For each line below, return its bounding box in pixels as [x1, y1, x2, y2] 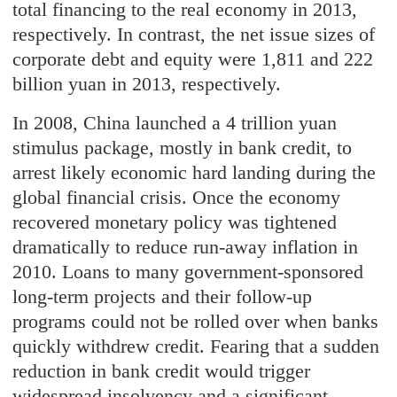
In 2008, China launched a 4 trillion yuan [12, 111, 338, 134]
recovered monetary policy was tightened [12, 210, 338, 233]
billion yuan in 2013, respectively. [12, 72, 282, 95]
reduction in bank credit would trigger [12, 359, 311, 382]
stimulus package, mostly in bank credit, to [12, 136, 353, 159]
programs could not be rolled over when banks [12, 309, 379, 332]
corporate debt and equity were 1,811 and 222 [12, 47, 374, 70]
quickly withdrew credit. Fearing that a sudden [12, 334, 380, 357]
